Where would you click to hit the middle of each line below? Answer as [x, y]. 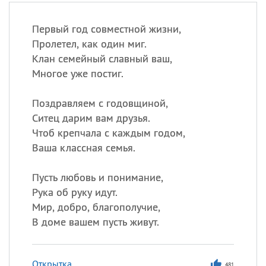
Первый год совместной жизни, [106, 29]
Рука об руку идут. [75, 192]
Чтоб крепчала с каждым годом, [108, 133]
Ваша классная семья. [83, 148]
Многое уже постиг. [77, 73]
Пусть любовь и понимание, [97, 177]
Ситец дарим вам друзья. [91, 118]
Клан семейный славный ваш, [102, 58]
